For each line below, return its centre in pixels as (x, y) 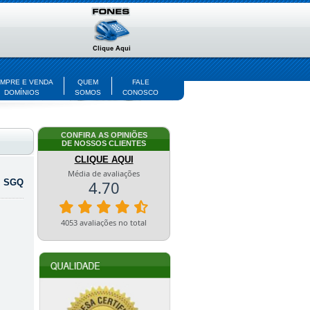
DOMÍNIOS (21, 92)
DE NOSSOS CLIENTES (104, 143)
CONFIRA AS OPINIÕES (104, 135)
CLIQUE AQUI (104, 159)
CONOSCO (140, 92)
